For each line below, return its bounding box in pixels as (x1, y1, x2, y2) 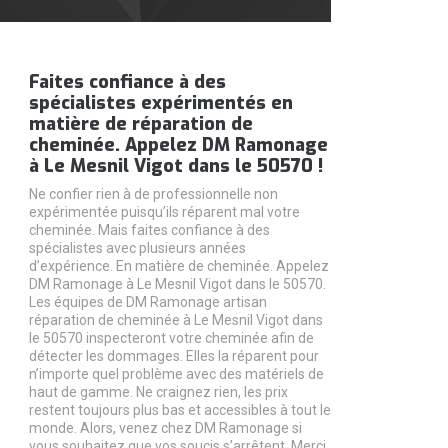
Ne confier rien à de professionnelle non (28, 186, 278, 202)
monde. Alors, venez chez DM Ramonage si (28, 420, 302, 436)
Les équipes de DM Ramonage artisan (28, 294, 267, 310)
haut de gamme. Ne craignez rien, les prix (28, 384, 288, 400)
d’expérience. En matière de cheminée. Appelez (28, 258, 329, 274)
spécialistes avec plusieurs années (28, 240, 246, 256)
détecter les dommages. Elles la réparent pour (28, 348, 319, 364)
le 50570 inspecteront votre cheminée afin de (28, 330, 314, 346)
